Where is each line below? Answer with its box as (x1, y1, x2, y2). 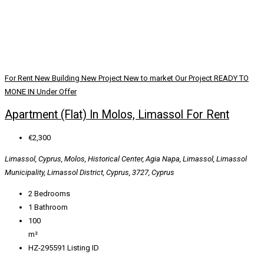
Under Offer (37, 87, 77, 97)
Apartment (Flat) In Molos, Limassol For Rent (5, 108, 229, 122)
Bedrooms (34, 189, 70, 199)
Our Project (175, 74, 214, 83)
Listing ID (67, 243, 99, 253)
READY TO (214, 74, 249, 83)
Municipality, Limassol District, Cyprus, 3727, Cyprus (5, 168, 174, 177)
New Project (81, 74, 124, 83)
